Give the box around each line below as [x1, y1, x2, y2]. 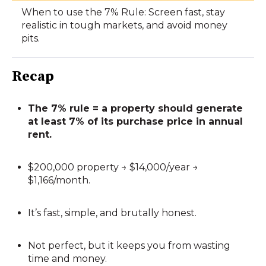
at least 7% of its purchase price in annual [28, 115, 243, 127]
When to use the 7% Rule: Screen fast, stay [21, 7, 225, 18]
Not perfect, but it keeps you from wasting [28, 240, 231, 252]
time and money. [28, 253, 107, 265]
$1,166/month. [28, 174, 91, 186]
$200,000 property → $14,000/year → [28, 161, 199, 173]
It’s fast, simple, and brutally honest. [28, 207, 197, 219]
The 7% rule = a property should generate [28, 102, 243, 114]
